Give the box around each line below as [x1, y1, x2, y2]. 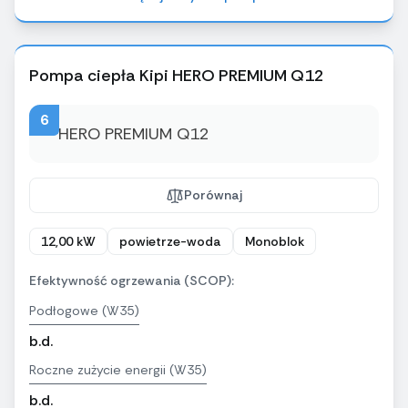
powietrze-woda [119, 233, 221, 250]
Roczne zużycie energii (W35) [29, 362, 207, 379]
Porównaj [184, 187, 242, 204]
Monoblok [245, 233, 304, 250]
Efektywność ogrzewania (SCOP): [29, 272, 234, 290]
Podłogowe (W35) [29, 302, 139, 320]
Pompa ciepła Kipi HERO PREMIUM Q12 [29, 65, 324, 87]
